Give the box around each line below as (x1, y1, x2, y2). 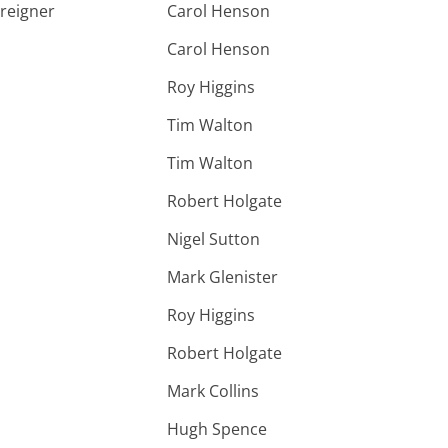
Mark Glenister (167, 266, 278, 288)
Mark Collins (167, 380, 259, 402)
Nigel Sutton (167, 228, 260, 250)
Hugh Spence (167, 418, 267, 440)
